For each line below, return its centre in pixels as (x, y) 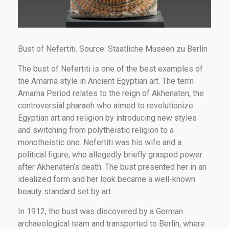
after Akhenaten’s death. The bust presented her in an (112, 167)
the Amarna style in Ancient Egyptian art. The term (106, 81)
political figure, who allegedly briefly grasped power (110, 154)
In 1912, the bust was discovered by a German (100, 211)
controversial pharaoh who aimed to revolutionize (106, 105)
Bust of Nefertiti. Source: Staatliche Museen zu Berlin (113, 49)
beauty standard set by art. (65, 191)
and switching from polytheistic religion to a (96, 130)
